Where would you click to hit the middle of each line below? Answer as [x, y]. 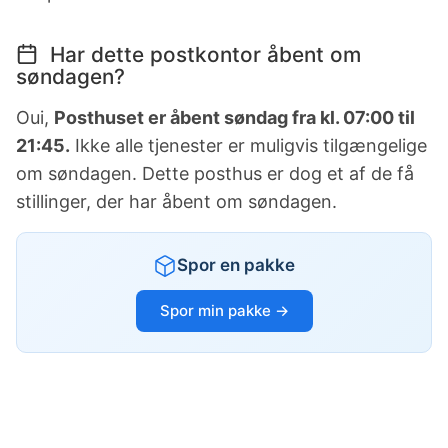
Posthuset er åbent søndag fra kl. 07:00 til [234, 118]
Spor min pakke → [224, 311]
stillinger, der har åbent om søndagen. [176, 202]
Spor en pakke [236, 265]
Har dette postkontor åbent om [202, 55]
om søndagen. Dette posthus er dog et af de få [215, 174]
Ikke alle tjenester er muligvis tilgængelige [248, 146]
